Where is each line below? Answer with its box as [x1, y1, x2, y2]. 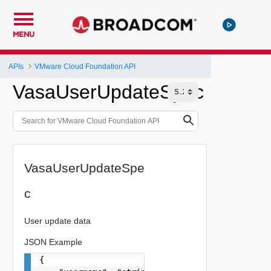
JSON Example [24, 237, 82, 247]
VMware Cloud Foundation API [34, 62, 136, 71]
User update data [24, 215, 91, 226]
